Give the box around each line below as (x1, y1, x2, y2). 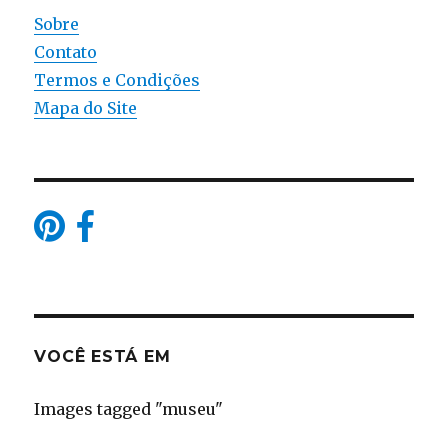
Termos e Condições (34, 70, 201, 90)
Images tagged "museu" (34, 399, 224, 419)
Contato (34, 42, 98, 62)
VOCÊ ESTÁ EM (34, 347, 171, 366)
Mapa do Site (34, 98, 138, 118)
